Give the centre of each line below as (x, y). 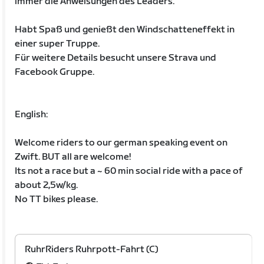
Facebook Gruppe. (55, 72)
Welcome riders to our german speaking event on (121, 143)
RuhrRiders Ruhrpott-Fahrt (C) (92, 249)
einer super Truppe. (57, 44)
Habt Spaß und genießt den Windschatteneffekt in (125, 29)
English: (32, 114)
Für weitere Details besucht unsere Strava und (116, 58)
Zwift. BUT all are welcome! (73, 157)
